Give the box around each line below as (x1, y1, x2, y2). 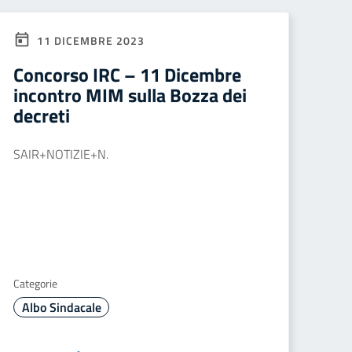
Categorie (13, 275, 57, 291)
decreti (13, 101, 70, 130)
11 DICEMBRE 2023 (34, 32, 145, 49)
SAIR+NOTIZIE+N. (13, 145, 108, 163)
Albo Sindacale (21, 298, 101, 317)
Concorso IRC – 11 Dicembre (13, 60, 241, 89)
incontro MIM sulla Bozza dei (13, 81, 247, 109)
